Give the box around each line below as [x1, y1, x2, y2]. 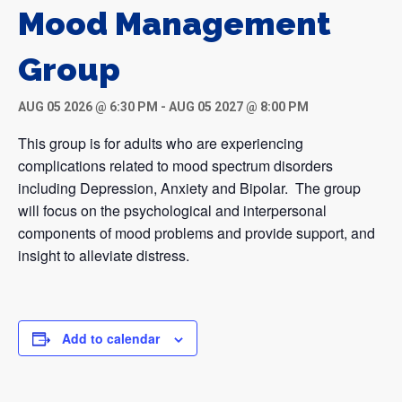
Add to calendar [62, 329, 160, 348]
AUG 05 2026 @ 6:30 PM [18, 100, 158, 115]
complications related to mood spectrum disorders [18, 155, 333, 177]
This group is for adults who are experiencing [18, 133, 303, 154]
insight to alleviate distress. [18, 245, 189, 267]
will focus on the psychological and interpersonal [18, 200, 327, 222]
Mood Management [18, 4, 331, 43]
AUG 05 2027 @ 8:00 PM [169, 100, 309, 115]
